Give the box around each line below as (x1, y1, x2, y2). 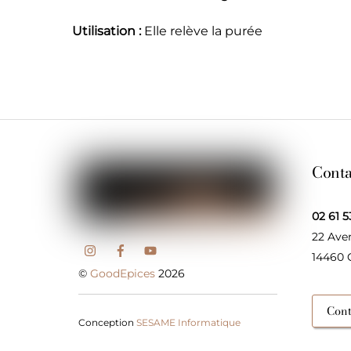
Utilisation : (72, 24, 141, 39)
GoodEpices (90, 266, 156, 281)
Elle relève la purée (141, 24, 262, 39)
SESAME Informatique (136, 317, 241, 329)
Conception (78, 317, 137, 329)
